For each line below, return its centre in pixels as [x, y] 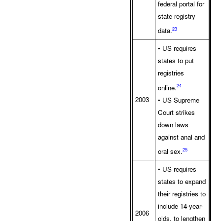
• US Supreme [179, 100]
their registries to [182, 194]
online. [167, 87]
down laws [173, 124]
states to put [176, 61]
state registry [177, 16]
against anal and [181, 137]
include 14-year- [180, 206]
